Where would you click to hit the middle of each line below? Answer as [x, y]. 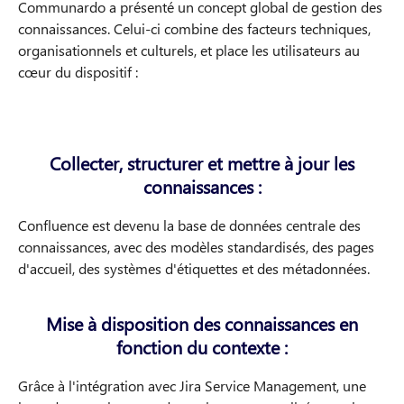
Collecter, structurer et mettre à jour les [202, 162]
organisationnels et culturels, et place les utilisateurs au [189, 50]
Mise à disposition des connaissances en [202, 323]
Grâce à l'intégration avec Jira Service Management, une [192, 385]
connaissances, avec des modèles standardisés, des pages [196, 246]
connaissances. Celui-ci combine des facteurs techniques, [194, 28]
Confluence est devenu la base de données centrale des [189, 225]
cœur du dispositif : [78, 71]
